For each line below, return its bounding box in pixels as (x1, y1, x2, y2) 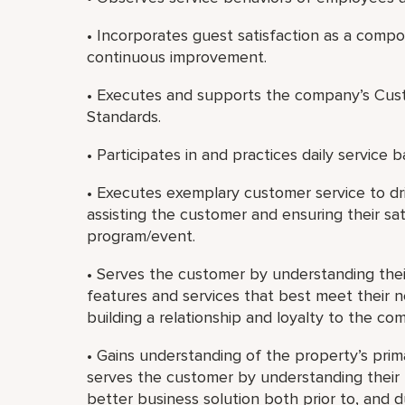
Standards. (87, 107, 161, 127)
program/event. (87, 226, 195, 246)
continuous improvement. (87, 47, 267, 67)
